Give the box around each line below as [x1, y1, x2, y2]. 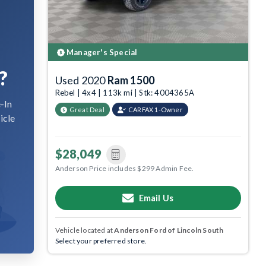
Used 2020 [55, 74, 107, 87]
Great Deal [69, 106, 104, 114]
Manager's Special [64, 47, 138, 58]
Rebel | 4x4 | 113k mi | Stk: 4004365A [55, 88, 195, 98]
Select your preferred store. [55, 236, 147, 245]
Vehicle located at [55, 225, 115, 235]
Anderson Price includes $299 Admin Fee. [55, 164, 194, 173]
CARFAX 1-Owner [128, 106, 183, 114]
